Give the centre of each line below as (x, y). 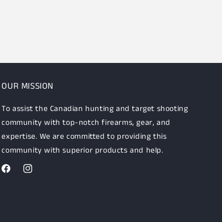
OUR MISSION (28, 86)
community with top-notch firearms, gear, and (86, 123)
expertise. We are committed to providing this (84, 137)
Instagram (38, 174)
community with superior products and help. (83, 150)
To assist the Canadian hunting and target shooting (95, 109)
